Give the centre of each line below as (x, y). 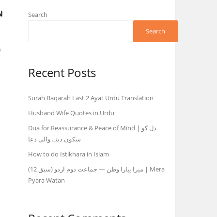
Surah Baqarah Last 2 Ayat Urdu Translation (91, 98)
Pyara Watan (47, 180)
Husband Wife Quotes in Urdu (71, 113)
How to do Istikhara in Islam (69, 154)
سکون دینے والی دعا (55, 139)
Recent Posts (62, 72)
